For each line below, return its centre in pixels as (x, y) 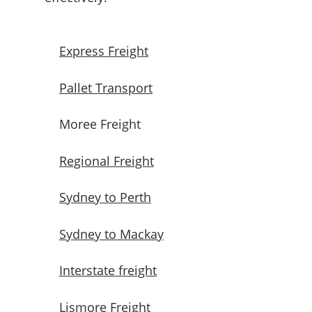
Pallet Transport (106, 87)
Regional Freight (107, 161)
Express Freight (104, 51)
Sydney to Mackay (112, 234)
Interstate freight (108, 271)
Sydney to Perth (106, 197)
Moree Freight (100, 124)
